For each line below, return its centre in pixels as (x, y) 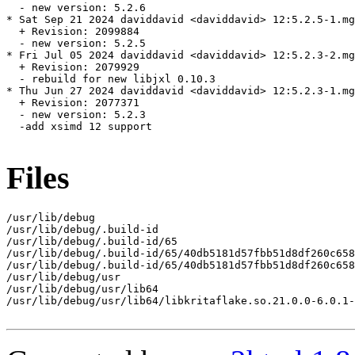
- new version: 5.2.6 (76, 8)
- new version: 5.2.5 (76, 44)
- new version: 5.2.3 (76, 115)
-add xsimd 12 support (79, 127)
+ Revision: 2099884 (73, 32)
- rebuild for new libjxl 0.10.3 (111, 79)
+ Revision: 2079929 (73, 67)
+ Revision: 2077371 (73, 103)
